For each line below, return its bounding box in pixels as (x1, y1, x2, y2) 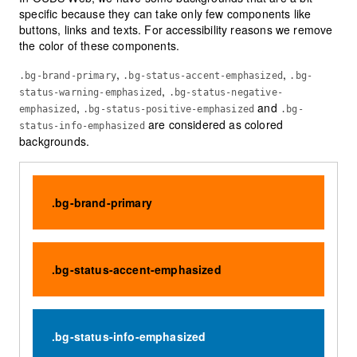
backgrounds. (19, 133, 90, 150)
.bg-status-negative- (168, 87, 283, 99)
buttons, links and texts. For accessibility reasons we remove (19, 22, 333, 38)
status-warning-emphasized (19, 87, 163, 99)
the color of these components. (19, 37, 180, 54)
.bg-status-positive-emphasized (83, 104, 255, 116)
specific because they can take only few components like (19, 6, 312, 22)
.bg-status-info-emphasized (52, 328, 206, 345)
